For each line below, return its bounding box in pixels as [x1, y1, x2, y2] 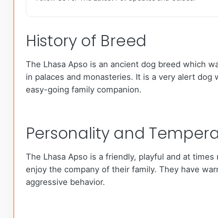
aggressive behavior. [26, 177, 105, 187]
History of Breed [26, 30, 146, 52]
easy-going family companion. [26, 85, 142, 95]
